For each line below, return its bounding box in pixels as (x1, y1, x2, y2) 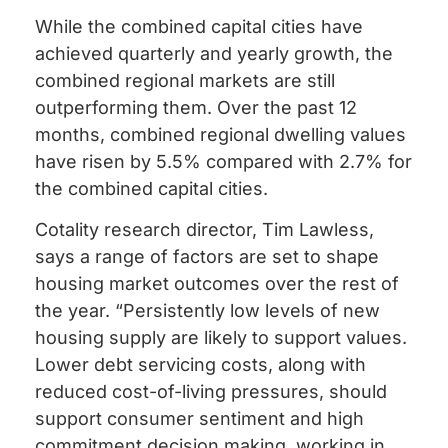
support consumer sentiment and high (35, 408, 364, 430)
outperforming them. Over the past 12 (35, 96, 357, 118)
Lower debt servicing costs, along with (35, 354, 366, 376)
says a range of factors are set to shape (35, 246, 379, 268)
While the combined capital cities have (35, 15, 363, 37)
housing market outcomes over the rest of (35, 273, 399, 295)
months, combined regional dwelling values (35, 123, 406, 145)
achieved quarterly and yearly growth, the (35, 42, 393, 64)
